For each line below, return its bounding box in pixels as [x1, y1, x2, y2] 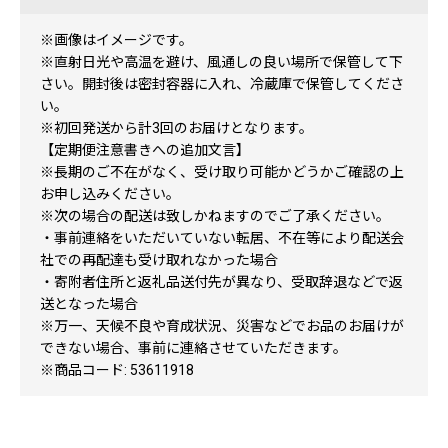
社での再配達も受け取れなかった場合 [40, 252, 278, 268]
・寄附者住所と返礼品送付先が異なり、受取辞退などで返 [40, 274, 403, 290]
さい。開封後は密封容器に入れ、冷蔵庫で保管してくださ [40, 76, 404, 92]
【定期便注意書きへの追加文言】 [40, 142, 250, 158]
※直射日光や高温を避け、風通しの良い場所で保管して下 [40, 54, 403, 70]
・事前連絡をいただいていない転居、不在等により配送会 [40, 230, 404, 246]
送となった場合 [40, 296, 138, 312]
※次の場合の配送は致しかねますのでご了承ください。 [40, 208, 390, 224]
